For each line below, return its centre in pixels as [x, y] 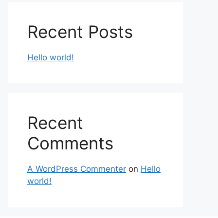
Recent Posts [80, 31]
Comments [70, 143]
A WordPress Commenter [77, 169]
